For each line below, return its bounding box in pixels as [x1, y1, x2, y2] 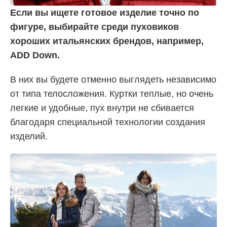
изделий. [10, 131, 48, 141]
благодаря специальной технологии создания [10, 117, 205, 127]
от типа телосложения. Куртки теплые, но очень [10, 88, 213, 99]
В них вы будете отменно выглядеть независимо [10, 74, 216, 85]
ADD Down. [10, 50, 60, 60]
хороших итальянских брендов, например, [10, 35, 204, 46]
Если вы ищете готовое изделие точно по [10, 7, 199, 18]
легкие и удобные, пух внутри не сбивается [10, 102, 194, 113]
